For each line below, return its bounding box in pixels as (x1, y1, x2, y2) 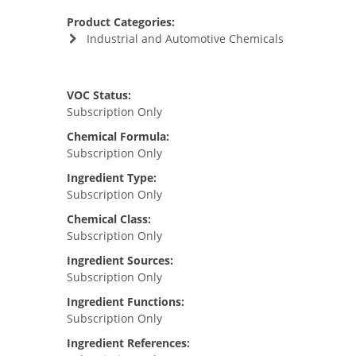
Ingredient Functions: (67, 294, 184, 309)
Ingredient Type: (67, 170, 157, 185)
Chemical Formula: (67, 129, 169, 144)
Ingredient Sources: (67, 253, 173, 268)
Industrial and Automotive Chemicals (86, 31, 284, 46)
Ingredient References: (67, 335, 190, 350)
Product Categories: (67, 14, 175, 29)
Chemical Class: (67, 211, 151, 226)
